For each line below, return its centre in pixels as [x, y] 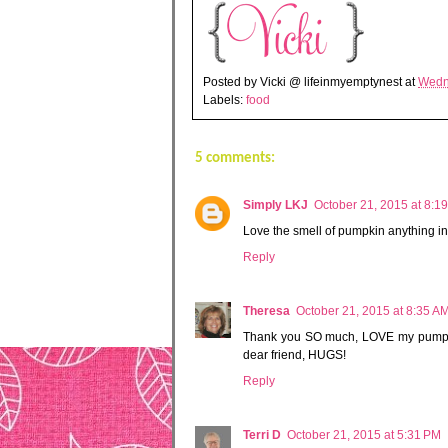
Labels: [224, 99]
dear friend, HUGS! [294, 354]
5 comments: [235, 158]
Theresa [266, 310]
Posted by [231, 81]
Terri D [262, 434]
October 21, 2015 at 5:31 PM [364, 434]
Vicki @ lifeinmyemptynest [331, 81]
